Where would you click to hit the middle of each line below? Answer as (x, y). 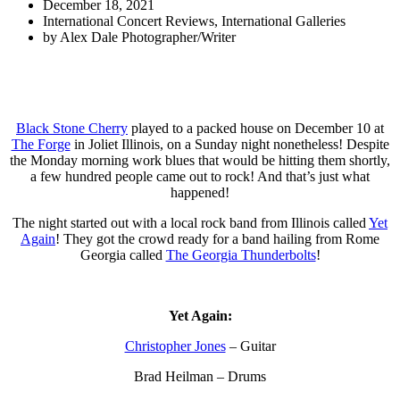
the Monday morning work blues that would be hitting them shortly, (200, 160)
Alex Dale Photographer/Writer (148, 37)
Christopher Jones (175, 346)
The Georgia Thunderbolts (241, 254)
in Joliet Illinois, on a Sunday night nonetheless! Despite (229, 144)
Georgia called (123, 254)
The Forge (41, 144)
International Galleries (283, 21)
